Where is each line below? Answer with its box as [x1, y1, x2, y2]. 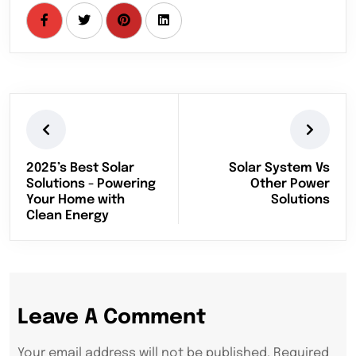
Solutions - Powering [26, 177, 156, 192]
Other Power [250, 177, 330, 192]
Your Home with [26, 193, 125, 207]
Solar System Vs [229, 161, 330, 176]
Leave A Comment [17, 307, 206, 329]
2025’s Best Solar [26, 161, 134, 176]
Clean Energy [26, 209, 109, 223]
